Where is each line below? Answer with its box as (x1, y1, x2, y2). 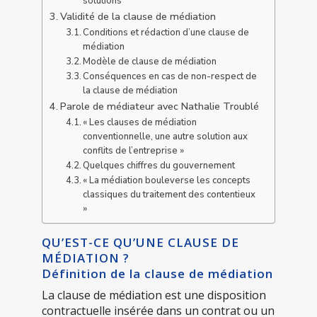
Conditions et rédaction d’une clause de (83, 25, 250, 39)
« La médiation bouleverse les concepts (83, 173, 251, 187)
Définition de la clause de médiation (42, 265, 273, 282)
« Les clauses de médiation (83, 115, 197, 129)
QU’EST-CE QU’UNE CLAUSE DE (42, 234, 239, 250)
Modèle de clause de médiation (83, 54, 217, 68)
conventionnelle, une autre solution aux (83, 129, 248, 143)
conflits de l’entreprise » (83, 144, 185, 157)
